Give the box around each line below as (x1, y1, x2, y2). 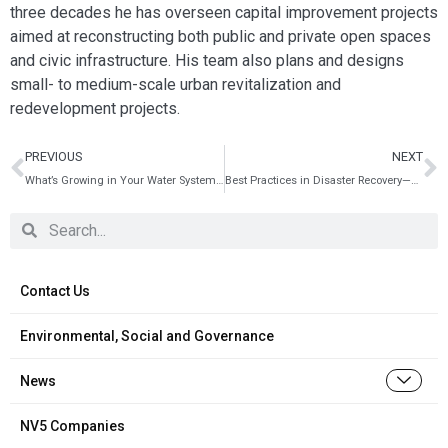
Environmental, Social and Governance (20, 327, 274, 344)
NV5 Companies (20, 417, 125, 434)
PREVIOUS (25, 148, 82, 164)
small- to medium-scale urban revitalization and (10, 74, 341, 94)
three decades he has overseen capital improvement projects (10, 2, 438, 22)
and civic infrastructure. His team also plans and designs (10, 50, 404, 70)
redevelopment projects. (10, 98, 180, 118)
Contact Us (20, 282, 90, 299)
